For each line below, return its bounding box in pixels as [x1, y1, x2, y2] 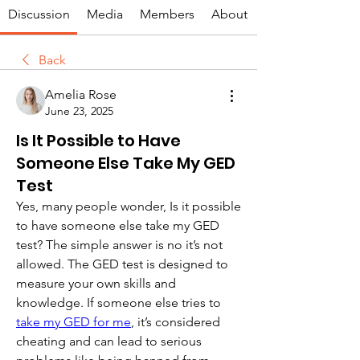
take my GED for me [16, 314, 131, 329]
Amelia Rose [45, 87, 117, 102]
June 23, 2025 [45, 104, 113, 118]
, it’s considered [131, 314, 220, 329]
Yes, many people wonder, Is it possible [16, 198, 241, 214]
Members [140, 6, 195, 22]
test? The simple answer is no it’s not [16, 237, 223, 252]
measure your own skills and [16, 276, 176, 291]
